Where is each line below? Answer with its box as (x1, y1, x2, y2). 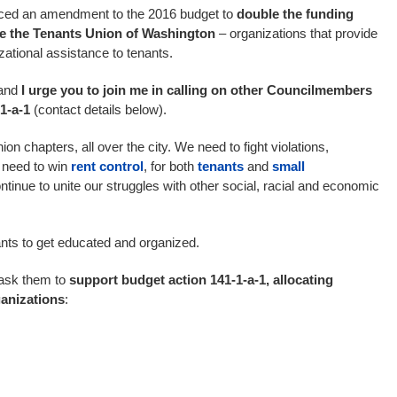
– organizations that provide (215, 26, 378, 41)
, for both (144, 159, 198, 174)
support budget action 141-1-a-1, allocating (69, 272, 333, 287)
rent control (71, 159, 144, 174)
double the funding (237, 6, 354, 21)
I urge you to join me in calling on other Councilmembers (18, 82, 372, 97)
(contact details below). (30, 102, 167, 117)
